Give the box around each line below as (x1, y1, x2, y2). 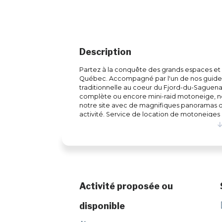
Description (79, 47, 132, 57)
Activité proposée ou (79, 181, 173, 192)
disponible (79, 201, 125, 212)
